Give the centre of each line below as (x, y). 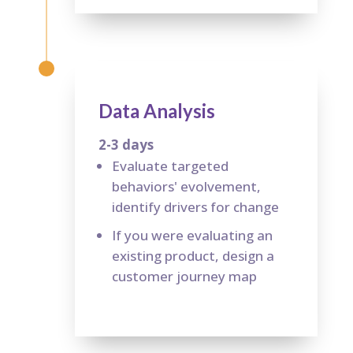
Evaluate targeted (170, 165)
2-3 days (126, 144)
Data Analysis (156, 110)
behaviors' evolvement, (186, 186)
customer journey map (184, 276)
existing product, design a (193, 255)
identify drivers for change (195, 206)
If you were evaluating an (192, 235)
